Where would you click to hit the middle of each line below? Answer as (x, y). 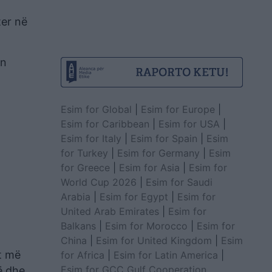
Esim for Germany (158, 153)
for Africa (82, 255)
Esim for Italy (91, 138)
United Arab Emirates (110, 211)
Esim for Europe (178, 109)
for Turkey (84, 153)
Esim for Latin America (165, 255)
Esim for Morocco (146, 226)
